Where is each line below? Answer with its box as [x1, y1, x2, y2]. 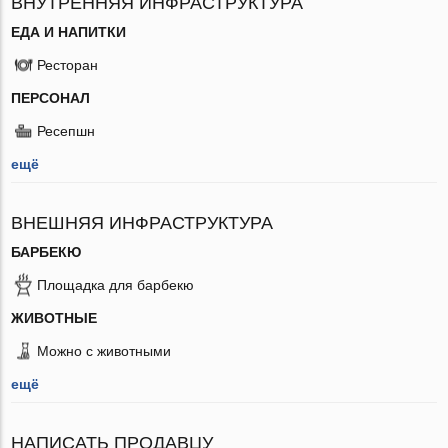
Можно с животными [37, 342, 172, 359]
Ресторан [37, 56, 99, 73]
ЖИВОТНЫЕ [11, 309, 98, 326]
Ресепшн [37, 122, 96, 139]
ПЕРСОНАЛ [11, 89, 91, 106]
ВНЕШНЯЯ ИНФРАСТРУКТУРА [11, 212, 274, 233]
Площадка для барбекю [37, 276, 195, 293]
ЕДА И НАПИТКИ [11, 23, 127, 40]
